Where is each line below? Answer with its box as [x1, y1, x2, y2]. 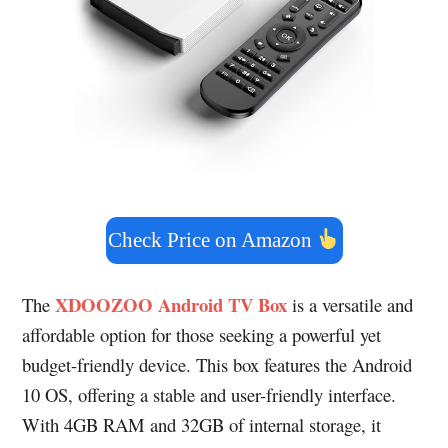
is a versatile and [287, 291, 414, 317]
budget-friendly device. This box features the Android [22, 351, 413, 377]
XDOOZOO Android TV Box [55, 290, 288, 318]
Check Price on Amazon [107, 227, 317, 252]
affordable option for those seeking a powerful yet [22, 321, 382, 347]
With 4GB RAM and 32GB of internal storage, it [22, 411, 382, 437]
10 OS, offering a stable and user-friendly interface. [22, 381, 397, 407]
